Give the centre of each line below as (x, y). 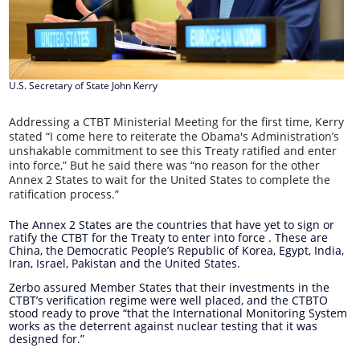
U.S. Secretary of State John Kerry (83, 86)
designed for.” (46, 339)
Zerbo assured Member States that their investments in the (169, 288)
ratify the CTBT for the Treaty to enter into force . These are (168, 238)
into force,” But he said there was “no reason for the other (164, 166)
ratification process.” (63, 194)
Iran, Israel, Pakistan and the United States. (124, 264)
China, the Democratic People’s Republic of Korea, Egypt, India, (176, 251)
